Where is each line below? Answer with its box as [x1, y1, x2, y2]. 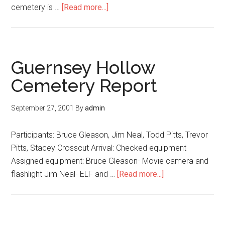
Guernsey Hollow [11, 57, 156, 78]
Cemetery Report [11, 75, 158, 96]
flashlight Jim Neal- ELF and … [11, 169, 118, 179]
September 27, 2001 [11, 104, 74, 112]
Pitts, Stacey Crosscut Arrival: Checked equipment [11, 143, 187, 153]
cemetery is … [11, 3, 62, 12]
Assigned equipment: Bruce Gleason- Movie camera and [11, 156, 209, 166]
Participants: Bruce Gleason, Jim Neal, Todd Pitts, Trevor [11, 130, 208, 140]
